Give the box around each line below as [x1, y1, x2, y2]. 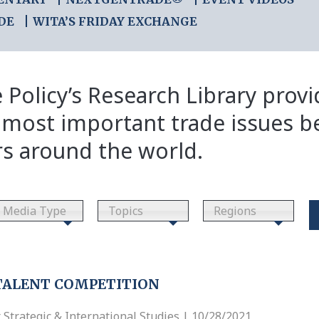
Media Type [3, 203, 66, 219]
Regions [214, 203, 257, 219]
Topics [108, 203, 144, 219]
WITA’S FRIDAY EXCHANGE [32, 14, 197, 28]
